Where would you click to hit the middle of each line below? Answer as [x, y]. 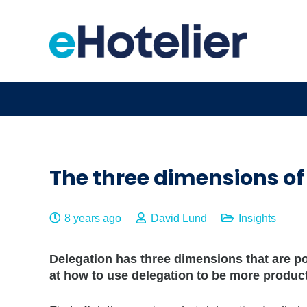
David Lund [179, 218]
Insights [257, 218]
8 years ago [93, 218]
